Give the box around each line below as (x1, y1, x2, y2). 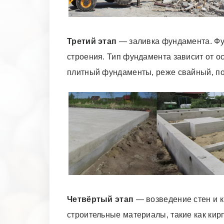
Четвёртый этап (67, 195, 134, 203)
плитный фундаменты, (67, 68, 156, 76)
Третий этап (67, 37, 117, 45)
